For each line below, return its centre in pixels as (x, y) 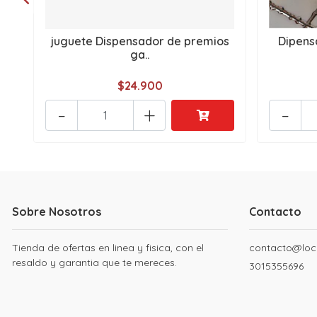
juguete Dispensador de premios (140, 41)
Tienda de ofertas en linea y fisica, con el (108, 248)
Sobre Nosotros (57, 212)
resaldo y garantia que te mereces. (94, 263)
